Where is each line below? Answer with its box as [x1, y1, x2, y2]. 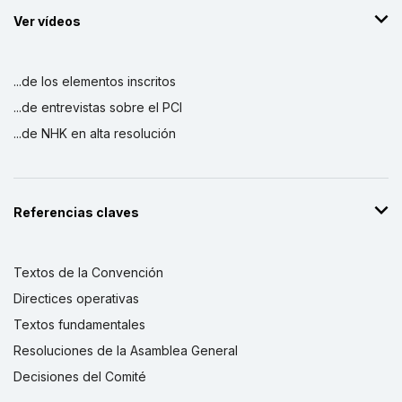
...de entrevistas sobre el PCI [13, 99, 182, 115]
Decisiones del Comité [13, 368, 146, 384]
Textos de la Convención [13, 264, 163, 280]
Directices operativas [13, 290, 139, 306]
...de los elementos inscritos [13, 73, 176, 89]
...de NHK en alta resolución [13, 125, 176, 141]
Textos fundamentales [13, 316, 145, 332]
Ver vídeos [13, 13, 81, 29]
